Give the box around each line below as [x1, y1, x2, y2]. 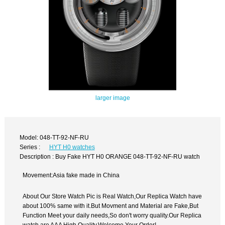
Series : [20, 144, 41, 151]
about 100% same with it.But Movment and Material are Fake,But [23, 202, 199, 209]
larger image [95, 94, 130, 101]
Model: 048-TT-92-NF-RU [20, 134, 89, 141]
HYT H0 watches [49, 144, 95, 151]
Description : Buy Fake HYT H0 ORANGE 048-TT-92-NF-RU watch [20, 153, 200, 160]
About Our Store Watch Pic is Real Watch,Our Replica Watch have [23, 193, 202, 200]
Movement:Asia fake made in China [23, 171, 120, 178]
